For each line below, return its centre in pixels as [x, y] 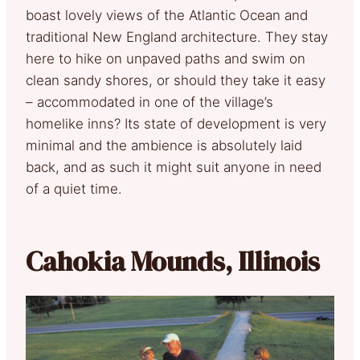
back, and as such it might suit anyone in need [174, 167]
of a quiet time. [74, 188]
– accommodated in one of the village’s [149, 102]
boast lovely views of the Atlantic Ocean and [167, 15]
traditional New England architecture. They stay [177, 37]
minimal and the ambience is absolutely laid [164, 145]
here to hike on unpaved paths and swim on [166, 58]
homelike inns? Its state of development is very [176, 123]
